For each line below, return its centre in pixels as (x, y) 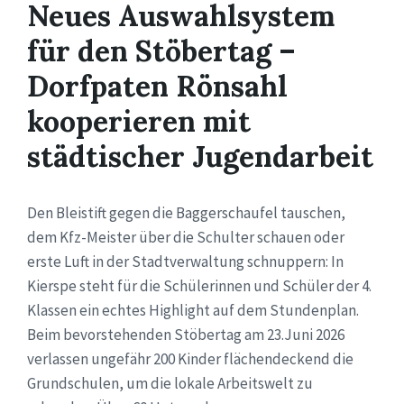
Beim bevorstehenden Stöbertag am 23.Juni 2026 (186, 335)
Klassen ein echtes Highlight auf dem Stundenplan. (193, 311)
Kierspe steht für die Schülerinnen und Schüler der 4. (199, 286)
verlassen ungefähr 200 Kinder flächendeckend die (190, 359)
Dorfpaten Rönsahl (157, 87)
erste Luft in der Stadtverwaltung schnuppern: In (185, 262)
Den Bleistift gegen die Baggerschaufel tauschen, (186, 213)
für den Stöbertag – (161, 51)
